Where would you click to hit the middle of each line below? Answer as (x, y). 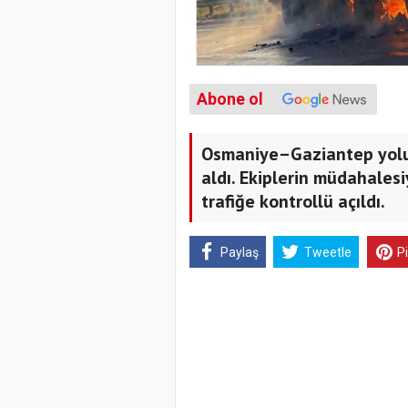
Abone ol (230, 100)
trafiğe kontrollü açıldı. (293, 202)
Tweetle (327, 252)
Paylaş (239, 252)
